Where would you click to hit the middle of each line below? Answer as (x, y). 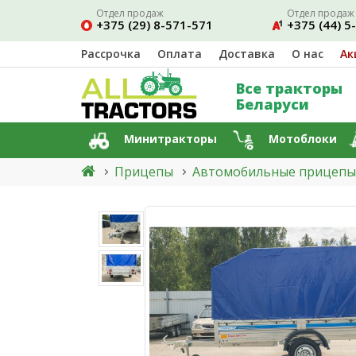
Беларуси (273, 104)
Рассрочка (111, 54)
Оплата (180, 54)
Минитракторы (171, 139)
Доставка (247, 54)
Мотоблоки (302, 139)
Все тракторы (289, 88)
